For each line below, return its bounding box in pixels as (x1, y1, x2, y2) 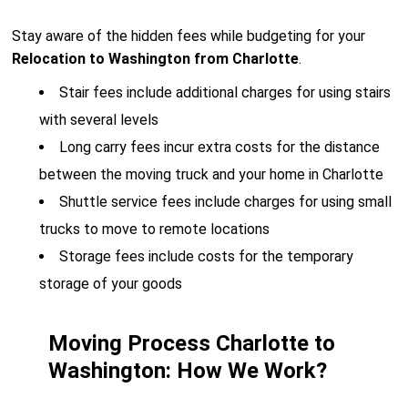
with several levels (39, 111, 159, 128)
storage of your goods (39, 275, 183, 292)
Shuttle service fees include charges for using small (59, 193, 393, 210)
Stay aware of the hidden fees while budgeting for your (12, 27, 366, 45)
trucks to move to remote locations (39, 220, 270, 238)
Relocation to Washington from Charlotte (12, 50, 300, 67)
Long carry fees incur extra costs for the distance (59, 138, 381, 156)
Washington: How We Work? (48, 358, 328, 383)
